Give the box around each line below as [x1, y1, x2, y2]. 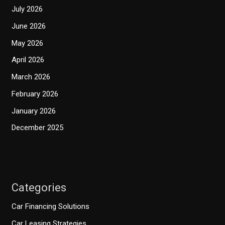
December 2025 [12, 123, 64, 133]
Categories [12, 181, 67, 194]
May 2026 [12, 38, 44, 48]
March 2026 [12, 72, 51, 82]
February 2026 [12, 89, 59, 98]
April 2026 [12, 55, 45, 65]
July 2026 [12, 5, 43, 14]
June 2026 [12, 21, 46, 31]
